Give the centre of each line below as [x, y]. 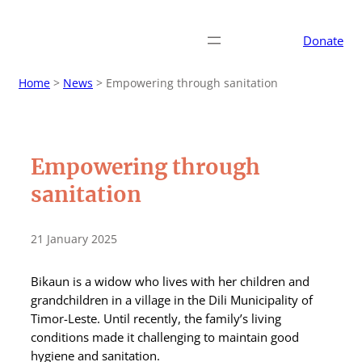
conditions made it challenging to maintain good [165, 337]
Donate [323, 40]
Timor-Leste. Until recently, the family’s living [156, 318]
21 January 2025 [74, 238]
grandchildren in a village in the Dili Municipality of [172, 299]
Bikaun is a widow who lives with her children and [170, 281]
